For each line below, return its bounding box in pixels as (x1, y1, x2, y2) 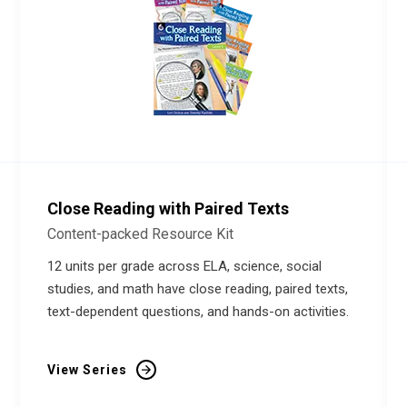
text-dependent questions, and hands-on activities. (47, 303, 350, 320)
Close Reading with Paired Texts (47, 199, 290, 218)
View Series (47, 362, 128, 377)
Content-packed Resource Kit (47, 225, 234, 243)
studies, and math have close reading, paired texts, (47, 281, 349, 297)
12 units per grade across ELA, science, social (47, 258, 323, 274)
